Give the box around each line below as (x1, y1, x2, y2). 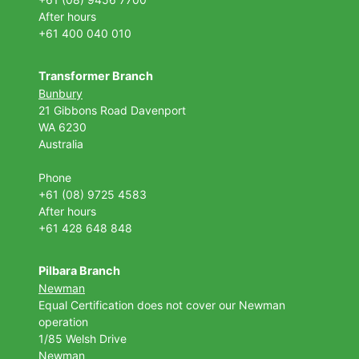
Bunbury (38, 86, 83, 100)
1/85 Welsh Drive (38, 331, 127, 345)
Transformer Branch (38, 68, 153, 83)
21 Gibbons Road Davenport (38, 103, 189, 117)
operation (38, 314, 88, 329)
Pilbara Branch (38, 263, 120, 278)
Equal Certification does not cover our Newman (38, 297, 285, 312)
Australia (38, 136, 83, 151)
